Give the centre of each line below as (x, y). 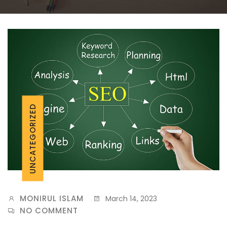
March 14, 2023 (130, 198)
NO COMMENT (49, 210)
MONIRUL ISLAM (52, 198)
